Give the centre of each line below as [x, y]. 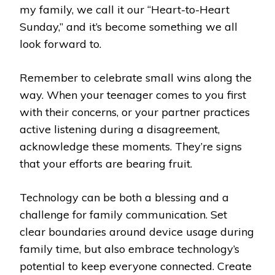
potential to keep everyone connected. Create [136, 266]
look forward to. [60, 44]
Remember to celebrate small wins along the [136, 77]
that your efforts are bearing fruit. [106, 163]
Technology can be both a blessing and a [124, 197]
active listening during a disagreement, [120, 129]
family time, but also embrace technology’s [130, 249]
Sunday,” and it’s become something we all [129, 26]
